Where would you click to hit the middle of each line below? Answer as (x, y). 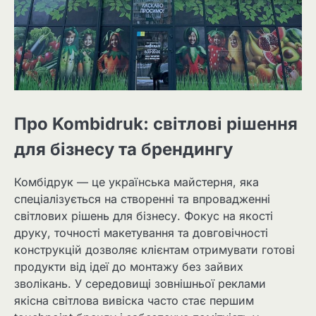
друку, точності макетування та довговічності (141, 233)
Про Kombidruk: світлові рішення (156, 124)
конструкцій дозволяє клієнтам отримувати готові (154, 250)
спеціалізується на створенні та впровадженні (142, 199)
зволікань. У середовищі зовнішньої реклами (140, 284)
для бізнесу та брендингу (123, 149)
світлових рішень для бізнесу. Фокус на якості (144, 216)
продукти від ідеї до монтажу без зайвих (129, 267)
